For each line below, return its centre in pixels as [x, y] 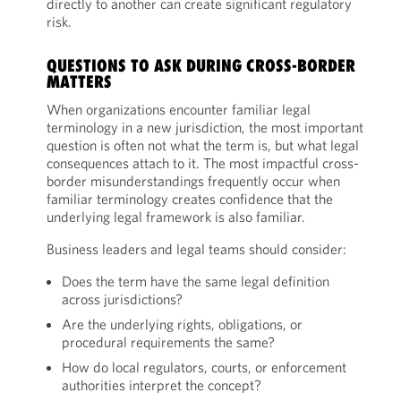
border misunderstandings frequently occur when [193, 181]
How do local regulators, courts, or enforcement [204, 367]
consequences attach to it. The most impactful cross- [202, 163]
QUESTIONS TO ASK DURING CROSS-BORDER [200, 65]
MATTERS [79, 81]
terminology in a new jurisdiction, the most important [205, 127]
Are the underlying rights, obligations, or [182, 324]
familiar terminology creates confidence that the [189, 199]
